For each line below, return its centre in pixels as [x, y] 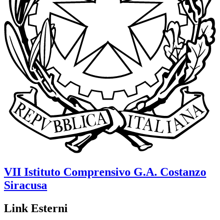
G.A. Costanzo [170, 172]
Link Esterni [36, 208]
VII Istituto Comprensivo [67, 172]
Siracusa [26, 185]
